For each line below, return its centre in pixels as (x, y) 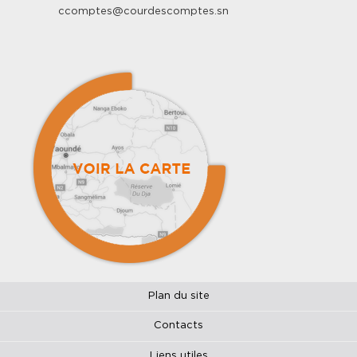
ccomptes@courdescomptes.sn (144, 11)
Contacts (178, 326)
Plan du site (178, 296)
